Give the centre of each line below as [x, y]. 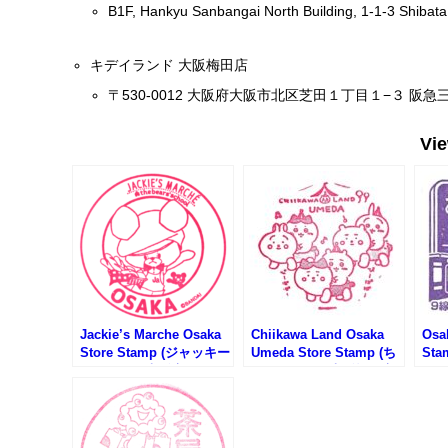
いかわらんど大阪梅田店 [322, 371]
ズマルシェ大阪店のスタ [151, 371]
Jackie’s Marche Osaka [150, 335]
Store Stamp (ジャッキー [155, 353]
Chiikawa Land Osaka [317, 335]
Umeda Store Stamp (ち [323, 353]
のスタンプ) [285, 389]
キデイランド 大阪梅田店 [169, 65]
